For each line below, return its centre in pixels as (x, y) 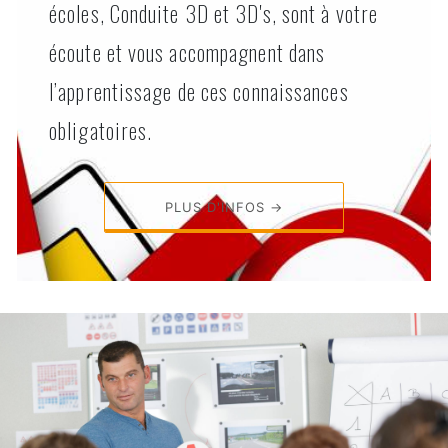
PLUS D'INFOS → (224, 206)
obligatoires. (101, 129)
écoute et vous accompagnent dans (187, 51)
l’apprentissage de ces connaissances (199, 90)
